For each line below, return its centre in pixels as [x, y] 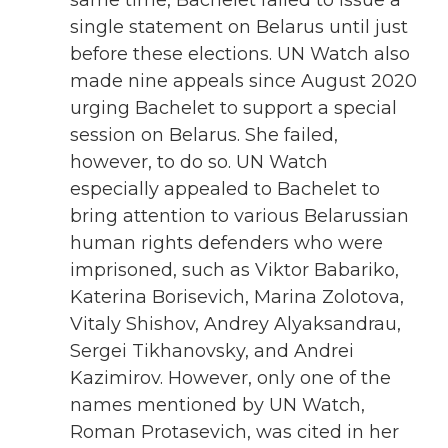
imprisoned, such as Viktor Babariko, [234, 269]
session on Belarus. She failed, [204, 134]
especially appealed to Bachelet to [225, 188]
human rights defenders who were [226, 242]
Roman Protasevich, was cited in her [234, 431]
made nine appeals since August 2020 [243, 80]
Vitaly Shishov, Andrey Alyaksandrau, [235, 323]
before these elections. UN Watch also [240, 53]
